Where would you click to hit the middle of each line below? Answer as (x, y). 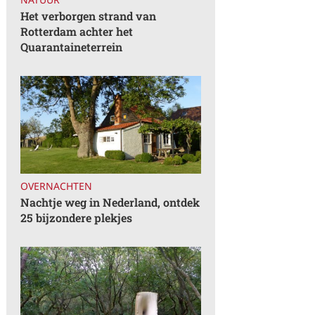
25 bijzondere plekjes (77, 218)
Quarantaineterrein (72, 47)
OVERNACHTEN (57, 186)
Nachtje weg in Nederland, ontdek (110, 202)
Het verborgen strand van (89, 16)
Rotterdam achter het (77, 32)
